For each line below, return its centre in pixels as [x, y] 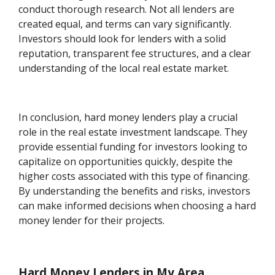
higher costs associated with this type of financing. [134, 176]
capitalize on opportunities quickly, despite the [126, 162]
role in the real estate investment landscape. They [133, 132]
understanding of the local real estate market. [124, 68]
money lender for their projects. [92, 221]
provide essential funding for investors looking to [133, 147]
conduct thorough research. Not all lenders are [127, 10]
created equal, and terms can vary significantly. [125, 24]
